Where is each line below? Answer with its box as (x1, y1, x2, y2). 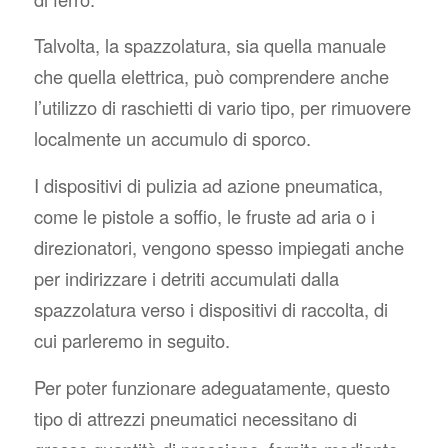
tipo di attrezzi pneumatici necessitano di (33, 404, 357, 431)
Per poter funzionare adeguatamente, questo (33, 373, 390, 400)
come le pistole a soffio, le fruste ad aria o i (33, 203, 375, 230)
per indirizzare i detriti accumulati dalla (33, 265, 339, 292)
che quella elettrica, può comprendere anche (33, 63, 389, 90)
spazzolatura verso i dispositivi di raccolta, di (33, 296, 388, 323)
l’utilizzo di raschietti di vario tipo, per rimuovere (33, 94, 411, 121)
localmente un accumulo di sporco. (33, 125, 311, 152)
